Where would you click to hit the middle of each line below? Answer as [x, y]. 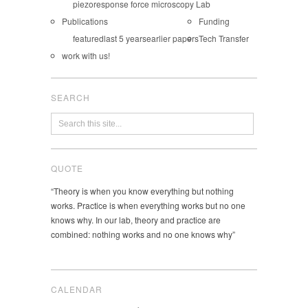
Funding [214, 21]
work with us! [86, 55]
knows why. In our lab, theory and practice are [136, 219]
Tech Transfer [224, 38]
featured [88, 38]
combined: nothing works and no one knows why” [143, 234]
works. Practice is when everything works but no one [148, 205]
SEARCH [70, 97]
